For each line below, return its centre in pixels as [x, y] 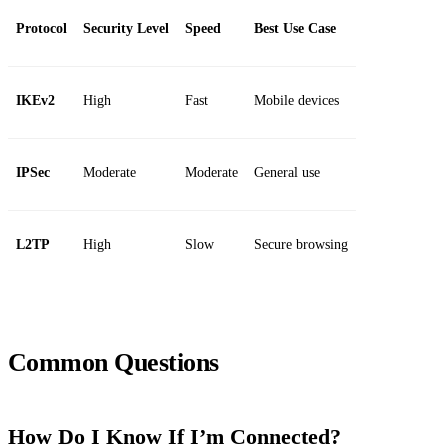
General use [287, 173]
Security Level [126, 29]
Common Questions [113, 363]
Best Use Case [295, 29]
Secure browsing [301, 245]
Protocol [41, 29]
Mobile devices [296, 101]
